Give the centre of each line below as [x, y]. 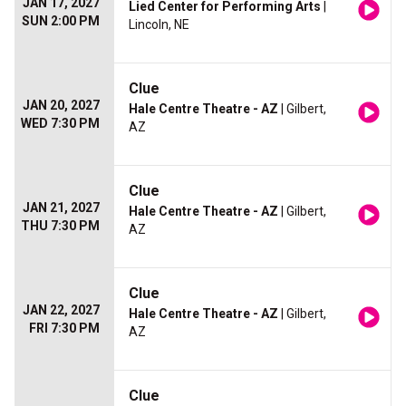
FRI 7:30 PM [64, 329]
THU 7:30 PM [60, 226]
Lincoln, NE [159, 25]
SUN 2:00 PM [61, 21]
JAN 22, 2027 [61, 310]
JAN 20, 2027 [61, 106]
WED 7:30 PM [60, 124]
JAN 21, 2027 [61, 208]
